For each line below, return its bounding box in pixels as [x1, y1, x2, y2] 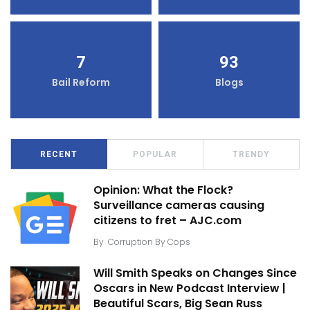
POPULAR [133, 149, 177, 159]
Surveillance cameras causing [93, 197, 264, 214]
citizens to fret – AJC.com [93, 212, 241, 229]
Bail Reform [52, 75, 110, 89]
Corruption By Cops [108, 235, 190, 248]
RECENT [40, 149, 77, 159]
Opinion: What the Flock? [93, 182, 233, 199]
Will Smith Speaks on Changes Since [93, 265, 297, 282]
